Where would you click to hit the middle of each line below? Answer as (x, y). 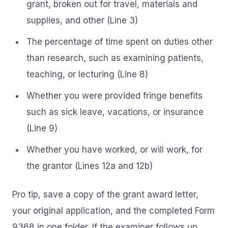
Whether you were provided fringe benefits (115, 96)
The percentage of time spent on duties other (120, 42)
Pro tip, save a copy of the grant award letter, (105, 194)
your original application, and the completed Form (113, 211)
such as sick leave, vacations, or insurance (115, 112)
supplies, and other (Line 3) (82, 20)
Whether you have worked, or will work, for (115, 150)
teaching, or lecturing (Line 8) (87, 74)
